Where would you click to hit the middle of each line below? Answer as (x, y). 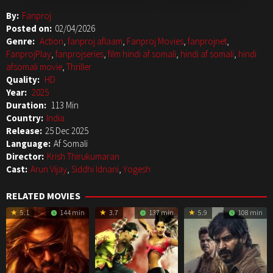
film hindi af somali (142, 54)
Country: (25, 118)
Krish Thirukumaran (83, 157)
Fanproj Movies (155, 41)
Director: (25, 157)
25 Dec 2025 (67, 131)
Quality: (24, 80)
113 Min (65, 105)
